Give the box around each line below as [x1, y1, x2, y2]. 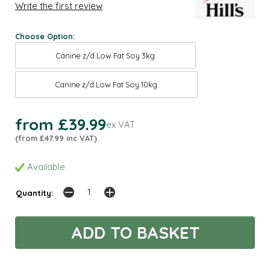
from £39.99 [15, 115, 106, 135]
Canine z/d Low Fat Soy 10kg [55, 80, 157, 90]
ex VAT [106, 119, 135, 131]
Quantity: [16, 187, 54, 198]
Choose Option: [15, 31, 75, 41]
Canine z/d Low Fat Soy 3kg [56, 51, 155, 61]
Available [25, 160, 65, 172]
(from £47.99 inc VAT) [15, 133, 97, 143]
